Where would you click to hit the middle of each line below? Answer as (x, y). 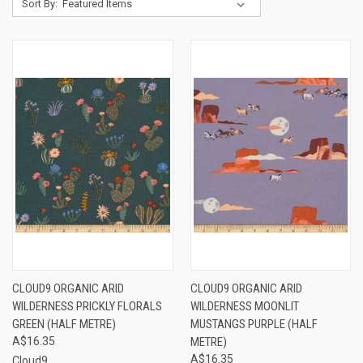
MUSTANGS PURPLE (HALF (254, 324)
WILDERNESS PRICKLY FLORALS (87, 306)
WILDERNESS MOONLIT (244, 306)
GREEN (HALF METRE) (64, 324)
